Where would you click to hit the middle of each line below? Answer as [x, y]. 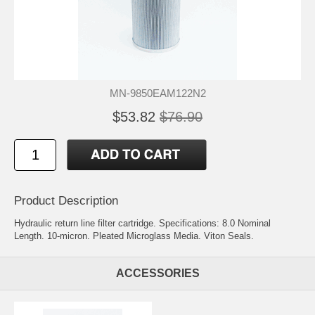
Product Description [66, 200]
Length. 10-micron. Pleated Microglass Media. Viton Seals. [134, 236]
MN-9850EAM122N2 [157, 93]
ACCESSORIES [157, 273]
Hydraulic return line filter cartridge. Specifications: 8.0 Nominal [142, 223]
